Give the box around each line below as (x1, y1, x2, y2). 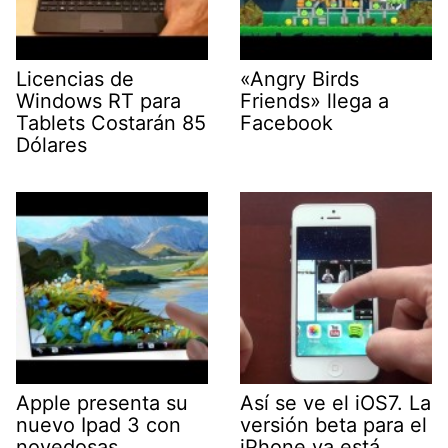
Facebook (240, 110, 333, 135)
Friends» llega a (240, 88, 389, 113)
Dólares (16, 132, 87, 157)
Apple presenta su (16, 390, 188, 415)
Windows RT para (16, 88, 181, 113)
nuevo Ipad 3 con (16, 412, 181, 437)
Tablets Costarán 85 (16, 110, 206, 135)
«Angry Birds (240, 66, 359, 91)
